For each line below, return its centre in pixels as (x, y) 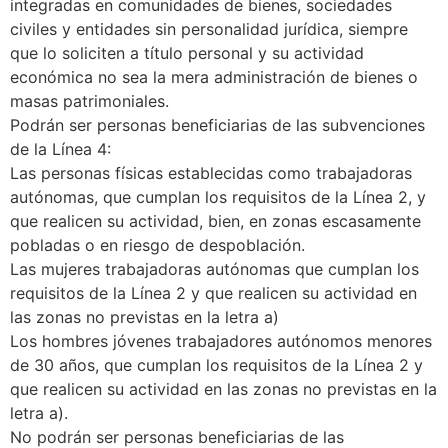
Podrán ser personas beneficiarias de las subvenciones (217, 125)
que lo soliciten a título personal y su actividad (187, 53)
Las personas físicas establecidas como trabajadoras (211, 173)
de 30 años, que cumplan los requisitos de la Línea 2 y (216, 365)
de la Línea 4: (60, 149)
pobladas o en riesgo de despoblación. (157, 245)
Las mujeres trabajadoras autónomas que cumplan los (214, 269)
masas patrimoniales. (89, 101)
